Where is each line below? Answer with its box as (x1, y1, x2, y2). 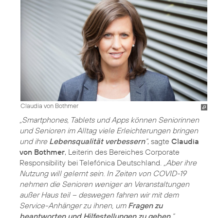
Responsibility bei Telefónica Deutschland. (19, 158, 163, 168)
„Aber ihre (163, 158, 197, 168)
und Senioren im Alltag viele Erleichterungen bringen (19, 126, 198, 136)
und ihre (19, 136, 49, 146)
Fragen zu (128, 200, 163, 211)
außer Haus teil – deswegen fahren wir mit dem (19, 190, 179, 200)
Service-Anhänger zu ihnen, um (19, 200, 128, 211)
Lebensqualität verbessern (49, 136, 145, 146)
